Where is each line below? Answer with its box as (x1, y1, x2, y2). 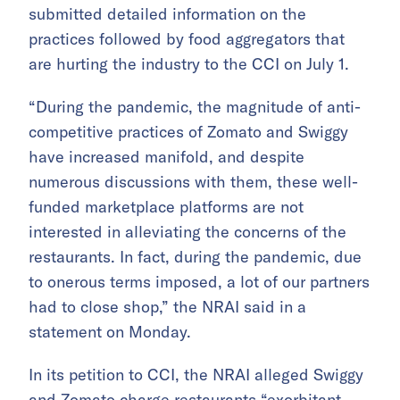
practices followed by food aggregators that (29, 29, 345, 50)
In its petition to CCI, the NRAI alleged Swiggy (29, 364, 363, 386)
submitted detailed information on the (29, 4, 306, 25)
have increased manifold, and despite (29, 146, 304, 168)
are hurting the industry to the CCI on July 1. (29, 54, 349, 75)
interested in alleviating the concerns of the (29, 221, 346, 243)
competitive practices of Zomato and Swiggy (29, 121, 348, 143)
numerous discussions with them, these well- (29, 171, 358, 193)
